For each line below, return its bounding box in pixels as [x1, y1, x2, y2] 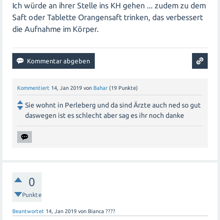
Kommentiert [17, 84, 50, 91]
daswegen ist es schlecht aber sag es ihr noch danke [25, 111, 184, 119]
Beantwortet [12, 208, 44, 214]
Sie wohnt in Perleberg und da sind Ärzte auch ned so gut [25, 101, 201, 109]
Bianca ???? [88, 208, 115, 214]
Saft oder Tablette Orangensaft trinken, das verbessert [12, 12, 203, 22]
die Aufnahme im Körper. [12, 24, 99, 33]
